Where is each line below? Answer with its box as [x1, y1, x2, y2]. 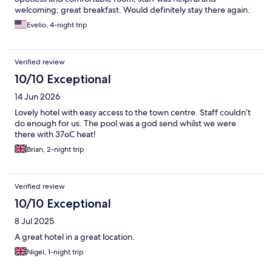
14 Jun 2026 [15, 91, 60, 103]
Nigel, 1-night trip [27, 247, 84, 257]
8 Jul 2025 [15, 216, 54, 227]
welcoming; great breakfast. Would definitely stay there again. [15, 4, 250, 16]
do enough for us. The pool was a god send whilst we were [15, 118, 236, 129]
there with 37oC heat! [15, 129, 96, 140]
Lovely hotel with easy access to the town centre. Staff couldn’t [15, 107, 251, 118]
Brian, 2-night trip [27, 144, 84, 155]
